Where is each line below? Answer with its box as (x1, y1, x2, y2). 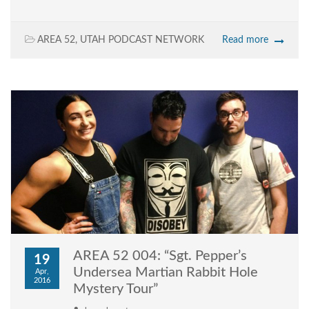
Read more (222, 35, 268, 46)
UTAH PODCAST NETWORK (80, 35, 204, 46)
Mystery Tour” (73, 282, 158, 297)
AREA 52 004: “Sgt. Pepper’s (73, 249, 247, 263)
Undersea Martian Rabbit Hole (73, 266, 258, 280)
